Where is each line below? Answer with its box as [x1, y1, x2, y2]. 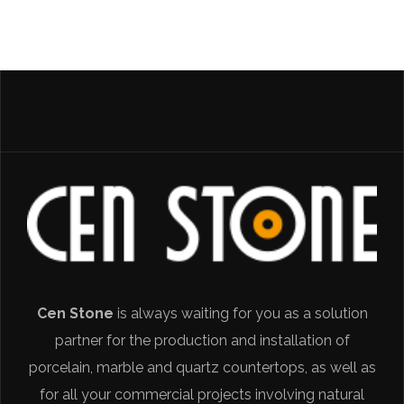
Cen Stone [36, 305, 114, 323]
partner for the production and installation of [54, 332, 350, 350]
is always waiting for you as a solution [113, 305, 368, 323]
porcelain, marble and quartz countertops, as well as [28, 359, 376, 377]
